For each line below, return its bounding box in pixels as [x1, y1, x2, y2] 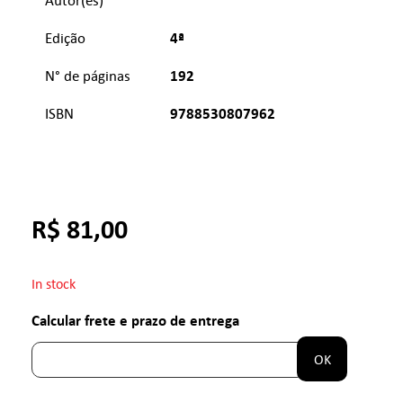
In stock [31, 274, 76, 292]
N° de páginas [45, 66, 130, 85]
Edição [45, 28, 85, 47]
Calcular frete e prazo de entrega [31, 309, 239, 330]
